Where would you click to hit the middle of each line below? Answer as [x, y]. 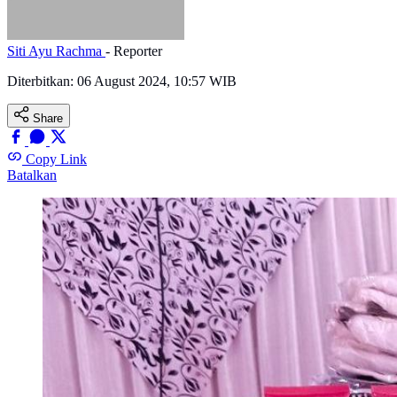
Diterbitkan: [42, 82]
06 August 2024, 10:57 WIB [157, 82]
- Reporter [134, 51]
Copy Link [56, 160]
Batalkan [32, 175]
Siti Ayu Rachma [56, 51]
